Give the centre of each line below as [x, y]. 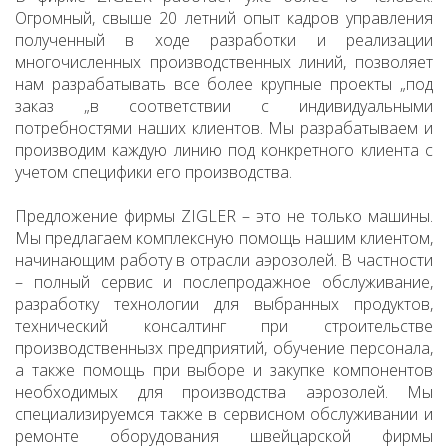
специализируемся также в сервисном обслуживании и [224, 413]
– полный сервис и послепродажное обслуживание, [224, 281]
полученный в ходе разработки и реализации [224, 39]
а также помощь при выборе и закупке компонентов [224, 369]
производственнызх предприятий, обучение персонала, [224, 347]
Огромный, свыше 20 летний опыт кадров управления [224, 17]
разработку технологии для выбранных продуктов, [224, 303]
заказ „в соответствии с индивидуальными [224, 105]
